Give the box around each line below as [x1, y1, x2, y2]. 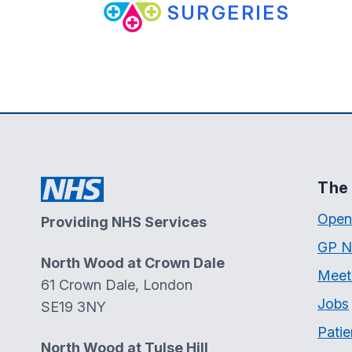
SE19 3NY [41, 299, 106, 316]
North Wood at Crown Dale [41, 255, 225, 272]
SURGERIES [167, 2, 291, 25]
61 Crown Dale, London [41, 277, 192, 294]
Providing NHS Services [41, 214, 207, 231]
